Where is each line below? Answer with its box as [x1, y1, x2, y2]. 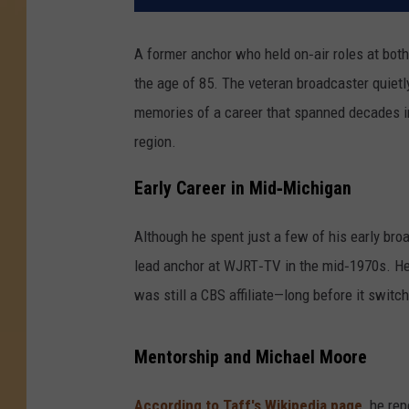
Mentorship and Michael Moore [134, 346, 367, 368]
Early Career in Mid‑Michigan [134, 177, 351, 199]
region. [134, 132, 176, 152]
